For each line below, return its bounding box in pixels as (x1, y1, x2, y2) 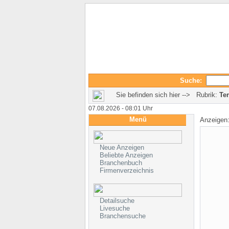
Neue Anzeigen (99, 144, 144, 151)
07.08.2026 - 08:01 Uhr (88, 105, 153, 112)
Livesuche (99, 204, 130, 212)
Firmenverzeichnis (99, 167, 154, 174)
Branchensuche (99, 212, 146, 220)
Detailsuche (99, 197, 134, 204)
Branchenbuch (99, 159, 142, 167)
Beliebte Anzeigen (99, 151, 153, 159)
